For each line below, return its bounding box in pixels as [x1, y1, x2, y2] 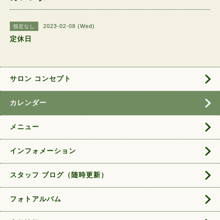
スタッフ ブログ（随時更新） [10, 171, 108, 179]
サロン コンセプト [10, 75, 71, 82]
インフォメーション [10, 147, 76, 155]
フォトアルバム [10, 195, 61, 203]
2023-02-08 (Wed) [43, 23, 95, 29]
